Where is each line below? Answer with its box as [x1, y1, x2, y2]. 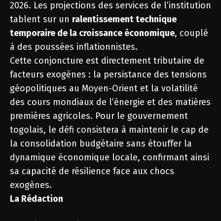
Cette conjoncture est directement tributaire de [10, 55, 204, 66]
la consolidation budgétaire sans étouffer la [10, 138, 192, 149]
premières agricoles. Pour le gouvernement [10, 110, 188, 121]
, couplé [175, 28, 208, 38]
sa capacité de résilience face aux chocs [10, 166, 174, 177]
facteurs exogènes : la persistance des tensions [10, 69, 207, 80]
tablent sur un [10, 14, 72, 25]
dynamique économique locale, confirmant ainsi [10, 152, 209, 163]
